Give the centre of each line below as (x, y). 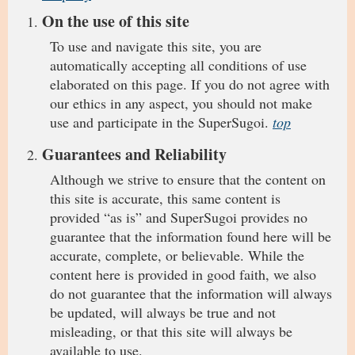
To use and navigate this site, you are (156, 46)
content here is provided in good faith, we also (183, 274)
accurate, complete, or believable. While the (177, 255)
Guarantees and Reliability (134, 154)
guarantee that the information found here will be (191, 236)
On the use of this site (116, 21)
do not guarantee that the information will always (191, 293)
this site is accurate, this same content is (165, 198)
